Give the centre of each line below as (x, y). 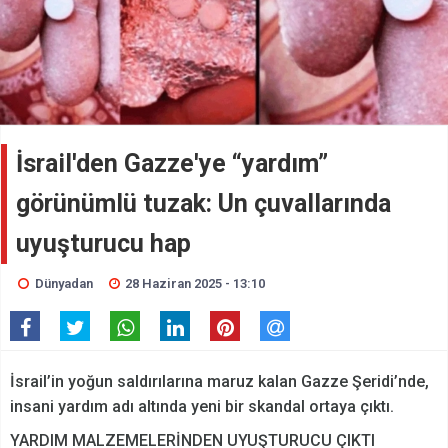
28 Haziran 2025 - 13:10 (195, 284)
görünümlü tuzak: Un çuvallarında (203, 204)
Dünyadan (63, 284)
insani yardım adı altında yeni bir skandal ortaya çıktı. (202, 407)
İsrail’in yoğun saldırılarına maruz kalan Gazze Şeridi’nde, (219, 382)
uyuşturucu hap (103, 244)
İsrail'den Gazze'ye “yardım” (172, 164)
